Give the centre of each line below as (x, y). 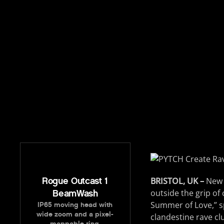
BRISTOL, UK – (177, 181)
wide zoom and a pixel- (75, 214)
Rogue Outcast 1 (75, 181)
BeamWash (75, 193)
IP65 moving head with (75, 204)
